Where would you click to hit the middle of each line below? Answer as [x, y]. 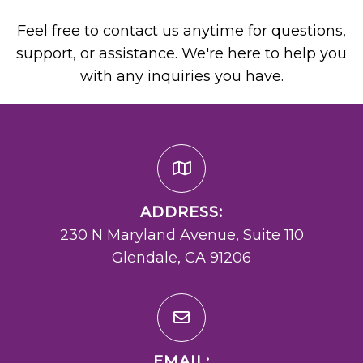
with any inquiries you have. [181, 77]
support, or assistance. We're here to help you [181, 54]
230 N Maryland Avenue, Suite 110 [181, 235]
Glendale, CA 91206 [181, 258]
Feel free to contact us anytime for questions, [181, 31]
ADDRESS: [181, 213]
